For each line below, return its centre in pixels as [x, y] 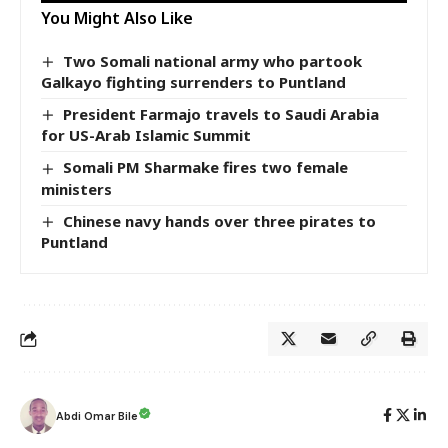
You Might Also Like [117, 17]
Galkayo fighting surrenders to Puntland [193, 82]
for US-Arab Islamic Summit [146, 135]
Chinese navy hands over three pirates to [220, 220]
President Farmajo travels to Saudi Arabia [221, 114]
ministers [76, 188]
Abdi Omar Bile [97, 416]
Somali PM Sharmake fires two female [206, 167]
